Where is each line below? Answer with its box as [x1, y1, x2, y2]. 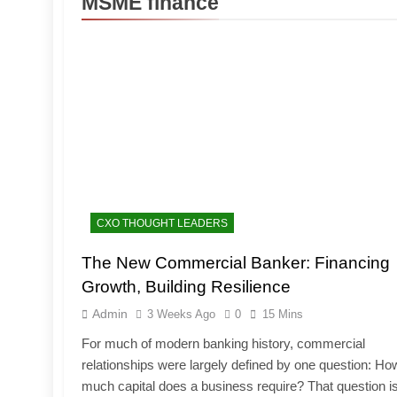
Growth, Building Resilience [82, 276, 291, 296]
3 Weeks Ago [147, 307, 215, 321]
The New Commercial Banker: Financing [82, 253, 390, 272]
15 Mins [262, 307, 303, 321]
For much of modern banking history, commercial [82, 335, 365, 351]
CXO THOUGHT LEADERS [97, 216, 228, 230]
